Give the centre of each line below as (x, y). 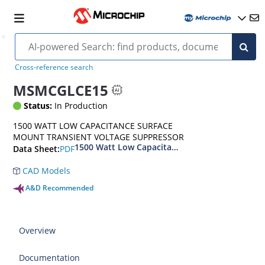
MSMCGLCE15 (61, 90)
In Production (80, 106)
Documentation (50, 258)
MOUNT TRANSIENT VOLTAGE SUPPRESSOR (99, 137)
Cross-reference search (54, 67)
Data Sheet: (37, 149)
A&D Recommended (60, 188)
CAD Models (46, 171)
